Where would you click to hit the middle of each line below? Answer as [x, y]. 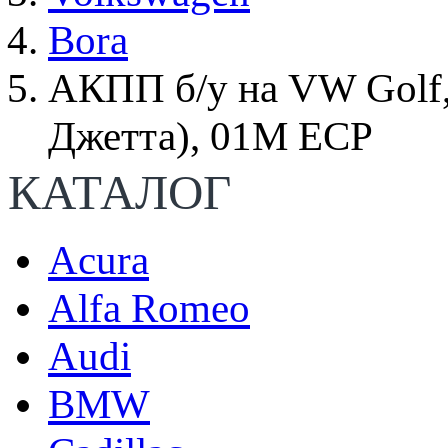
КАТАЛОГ [119, 192]
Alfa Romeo [149, 308]
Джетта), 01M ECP [210, 136]
